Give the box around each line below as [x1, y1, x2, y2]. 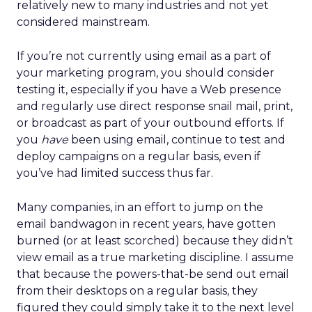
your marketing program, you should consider [17, 66, 274, 79]
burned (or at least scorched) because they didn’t [17, 234, 293, 247]
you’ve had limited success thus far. [17, 166, 213, 180]
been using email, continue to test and [68, 133, 286, 146]
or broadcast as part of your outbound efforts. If [17, 116, 284, 130]
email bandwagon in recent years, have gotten [17, 217, 276, 231]
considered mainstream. [17, 15, 150, 29]
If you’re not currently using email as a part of [17, 49, 271, 63]
